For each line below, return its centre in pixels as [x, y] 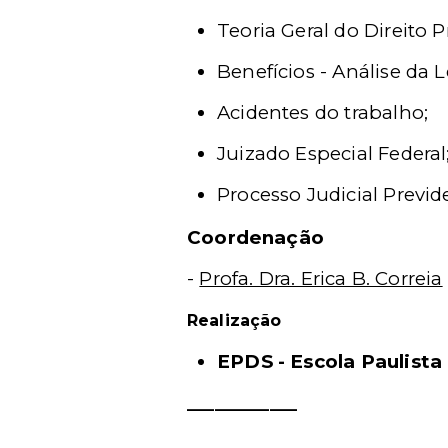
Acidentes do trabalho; [323, 112]
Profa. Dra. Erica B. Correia [321, 278]
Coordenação [256, 237]
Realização [234, 320]
